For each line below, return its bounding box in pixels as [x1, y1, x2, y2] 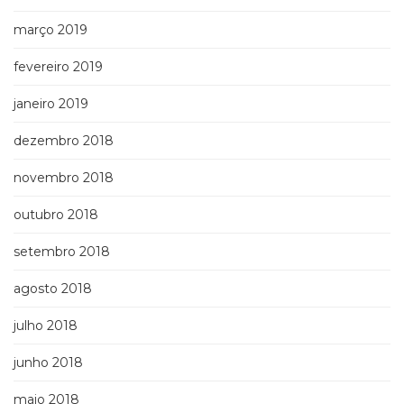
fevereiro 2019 [14, 59, 103, 76]
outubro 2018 [14, 207, 98, 224]
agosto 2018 [14, 280, 92, 298]
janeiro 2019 [14, 96, 88, 113]
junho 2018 [14, 354, 83, 372]
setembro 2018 [14, 243, 110, 261]
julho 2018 [14, 317, 78, 335]
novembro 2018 [14, 170, 114, 187]
